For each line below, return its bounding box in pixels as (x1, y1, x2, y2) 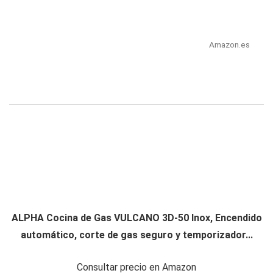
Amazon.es (208, 40, 250, 50)
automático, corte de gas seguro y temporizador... (20, 229, 253, 241)
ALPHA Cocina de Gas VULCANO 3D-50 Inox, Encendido (11, 212, 262, 224)
